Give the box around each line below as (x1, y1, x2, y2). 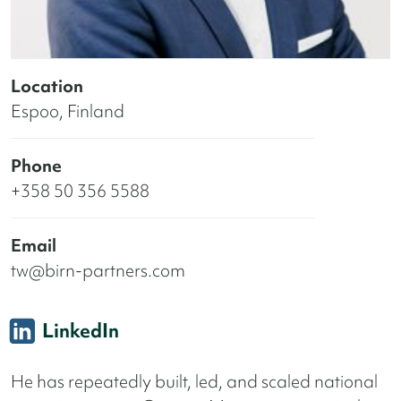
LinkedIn (42, 317, 119, 344)
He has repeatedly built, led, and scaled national (11, 370, 378, 394)
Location (11, 73, 83, 98)
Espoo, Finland (11, 98, 124, 123)
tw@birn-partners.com (11, 258, 185, 282)
